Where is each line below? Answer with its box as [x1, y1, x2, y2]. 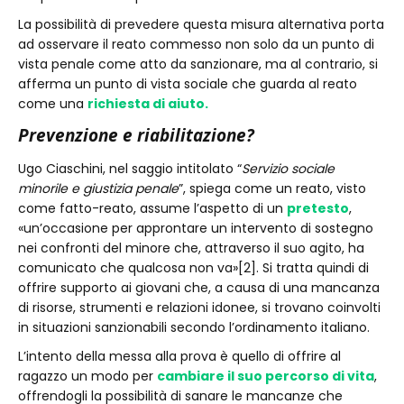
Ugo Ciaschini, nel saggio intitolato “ [18, 160, 242, 178]
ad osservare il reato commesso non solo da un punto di [18, 35, 374, 53]
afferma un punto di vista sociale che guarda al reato [18, 75, 357, 93]
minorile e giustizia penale [18, 179, 179, 197]
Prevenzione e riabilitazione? [18, 124, 254, 147]
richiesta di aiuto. [87, 95, 214, 113]
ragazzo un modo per [18, 367, 157, 385]
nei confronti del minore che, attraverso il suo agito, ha [18, 239, 364, 257]
